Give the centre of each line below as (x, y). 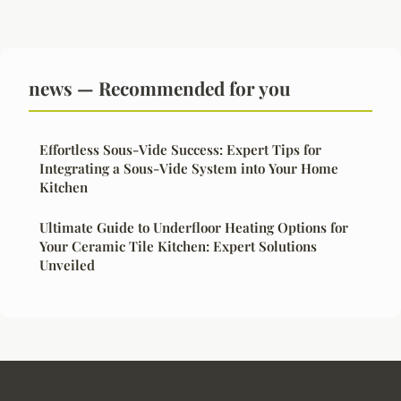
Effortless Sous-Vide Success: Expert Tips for (180, 149)
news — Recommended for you (160, 87)
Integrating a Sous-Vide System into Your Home (189, 168)
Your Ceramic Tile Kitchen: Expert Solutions (178, 246)
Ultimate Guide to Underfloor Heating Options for (194, 227)
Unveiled (67, 264)
